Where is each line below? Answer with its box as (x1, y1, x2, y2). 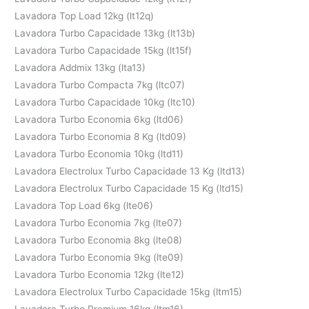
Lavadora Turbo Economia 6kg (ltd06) (14, 113, 184, 125)
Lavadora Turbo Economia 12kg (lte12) (14, 268, 185, 280)
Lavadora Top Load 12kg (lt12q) (14, 10, 154, 21)
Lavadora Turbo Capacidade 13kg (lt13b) (14, 27, 196, 39)
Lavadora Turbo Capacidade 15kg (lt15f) (14, 44, 192, 56)
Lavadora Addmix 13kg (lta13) (14, 61, 146, 73)
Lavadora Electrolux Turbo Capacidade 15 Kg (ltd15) (14, 182, 244, 194)
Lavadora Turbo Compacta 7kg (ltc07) (14, 79, 186, 90)
